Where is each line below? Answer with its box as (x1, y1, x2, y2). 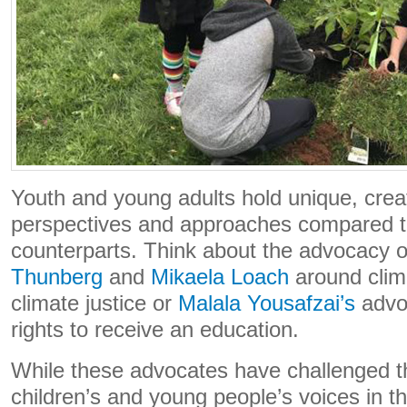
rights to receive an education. (11, 318, 299, 342)
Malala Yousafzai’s (178, 292, 355, 315)
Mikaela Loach (151, 265, 289, 289)
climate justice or (11, 292, 178, 315)
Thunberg (11, 265, 103, 289)
